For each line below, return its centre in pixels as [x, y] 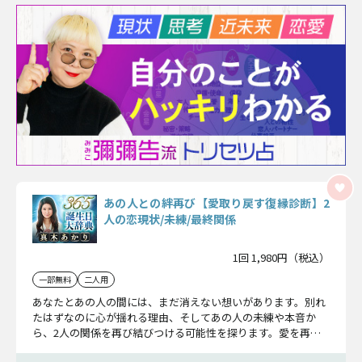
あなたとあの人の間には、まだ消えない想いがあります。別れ [179, 301]
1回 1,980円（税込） [281, 257]
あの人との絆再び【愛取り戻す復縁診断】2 [217, 202]
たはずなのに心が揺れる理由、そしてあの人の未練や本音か [174, 317]
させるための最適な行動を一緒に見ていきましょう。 [158, 347]
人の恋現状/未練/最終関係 [170, 219]
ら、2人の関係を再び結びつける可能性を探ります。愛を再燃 [177, 332]
